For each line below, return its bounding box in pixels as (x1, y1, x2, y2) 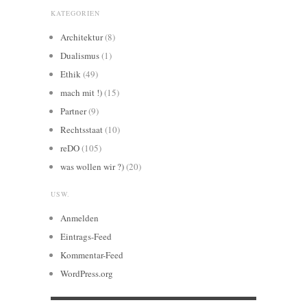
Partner (60, 105, 86, 118)
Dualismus (60, 49, 99, 62)
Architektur (60, 31, 103, 44)
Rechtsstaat (60, 123, 103, 136)
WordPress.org (60, 267, 113, 280)
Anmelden (60, 212, 99, 225)
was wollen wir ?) (60, 160, 124, 173)
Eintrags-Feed (60, 230, 112, 243)
